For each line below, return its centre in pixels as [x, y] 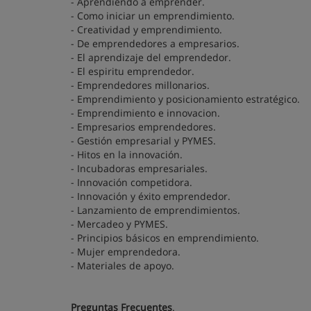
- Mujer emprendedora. [126, 252]
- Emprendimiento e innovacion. [145, 113]
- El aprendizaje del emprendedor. [151, 57]
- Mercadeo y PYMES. [119, 224]
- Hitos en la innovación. [127, 154]
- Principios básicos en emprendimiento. [165, 238]
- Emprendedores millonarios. [140, 85]
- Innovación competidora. [132, 182]
